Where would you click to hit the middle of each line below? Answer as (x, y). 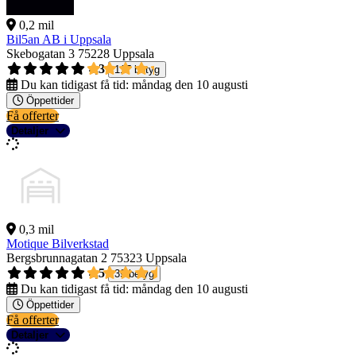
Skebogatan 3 (41, 54)
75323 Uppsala (149, 258)
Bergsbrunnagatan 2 (57, 258)
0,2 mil (37, 25)
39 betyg (134, 274)
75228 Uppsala (116, 54)
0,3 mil (37, 230)
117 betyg (137, 70)
